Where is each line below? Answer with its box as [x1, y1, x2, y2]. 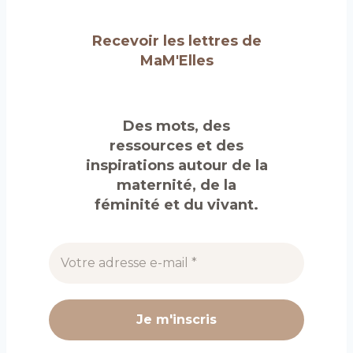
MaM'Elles [139, 52, 214, 70]
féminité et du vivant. [95, 195, 258, 214]
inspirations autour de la [85, 156, 268, 174]
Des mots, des [123, 117, 230, 135]
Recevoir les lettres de [91, 32, 262, 50]
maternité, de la [117, 176, 236, 194]
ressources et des [110, 136, 243, 154]
